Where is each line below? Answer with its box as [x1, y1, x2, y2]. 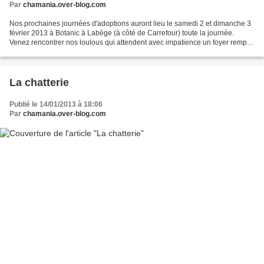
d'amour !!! [9, 47, 42, 56]
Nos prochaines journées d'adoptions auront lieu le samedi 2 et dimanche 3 [9, 19, 251, 28]
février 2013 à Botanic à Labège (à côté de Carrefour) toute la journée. [9, 28, 234, 37]
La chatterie [9, 76, 69, 88]
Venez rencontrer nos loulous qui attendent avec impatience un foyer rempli [9, 38, 250, 47]
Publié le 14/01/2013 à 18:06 [9, 100, 103, 108]
